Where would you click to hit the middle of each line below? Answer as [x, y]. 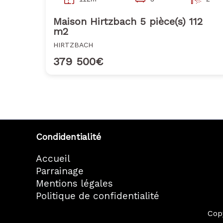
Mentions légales [74, 183]
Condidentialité [68, 137]
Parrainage [60, 171]
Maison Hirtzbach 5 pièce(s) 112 [128, 21]
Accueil [53, 159]
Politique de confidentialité [98, 196]
